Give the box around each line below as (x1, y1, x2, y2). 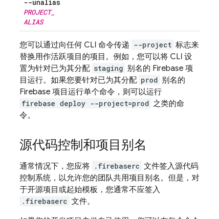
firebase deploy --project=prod (22, 99, 149, 108)
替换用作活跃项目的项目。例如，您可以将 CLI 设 (20, 52, 192, 62)
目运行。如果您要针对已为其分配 (20, 75, 139, 85)
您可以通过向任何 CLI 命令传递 (20, 40, 131, 50)
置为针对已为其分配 (20, 64, 92, 73)
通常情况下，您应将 (20, 161, 92, 171)
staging (94, 64, 123, 73)
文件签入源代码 (142, 161, 198, 171)
